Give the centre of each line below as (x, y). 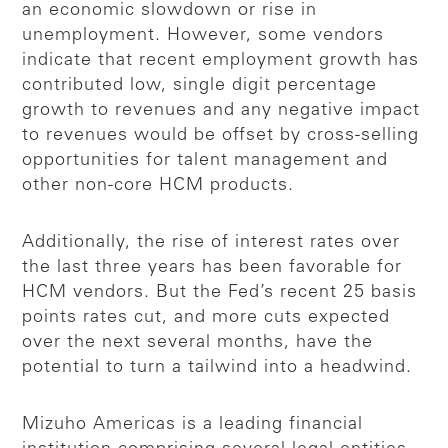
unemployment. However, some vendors (203, 35)
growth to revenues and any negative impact (221, 110)
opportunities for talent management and (205, 160)
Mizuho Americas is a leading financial (193, 424)
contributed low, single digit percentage (200, 85)
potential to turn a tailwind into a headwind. (217, 367)
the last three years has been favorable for (212, 267)
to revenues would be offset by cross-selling (221, 135)
